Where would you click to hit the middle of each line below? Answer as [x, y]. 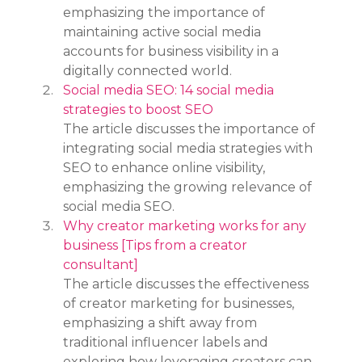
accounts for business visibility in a [173, 51]
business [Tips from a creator [157, 245]
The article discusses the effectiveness [188, 284]
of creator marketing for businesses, [181, 303]
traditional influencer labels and [168, 342]
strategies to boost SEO [139, 109]
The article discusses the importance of [191, 128]
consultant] [101, 264]
